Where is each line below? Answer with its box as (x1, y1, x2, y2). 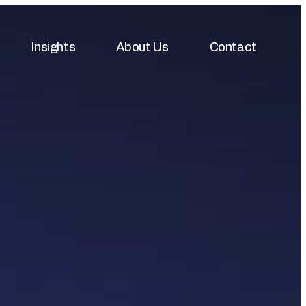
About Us (116, 41, 169, 54)
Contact (209, 41, 257, 54)
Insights (31, 41, 76, 54)
